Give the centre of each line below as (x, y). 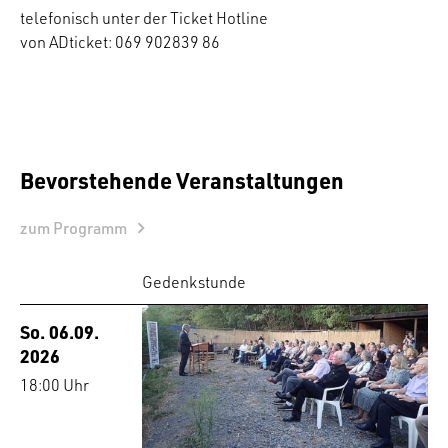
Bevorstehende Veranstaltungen (182, 180)
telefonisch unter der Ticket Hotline (144, 18)
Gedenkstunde (194, 282)
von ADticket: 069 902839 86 (120, 42)
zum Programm (73, 228)
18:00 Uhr (54, 385)
